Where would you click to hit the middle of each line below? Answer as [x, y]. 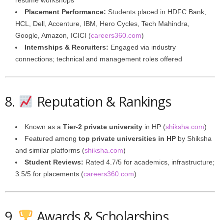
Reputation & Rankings [102, 101]
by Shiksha [194, 138]
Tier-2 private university [103, 127]
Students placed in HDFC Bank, [156, 12]
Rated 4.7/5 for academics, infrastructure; [149, 162]
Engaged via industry [142, 47]
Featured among [52, 138]
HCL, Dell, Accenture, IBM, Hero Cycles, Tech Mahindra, [102, 24]
